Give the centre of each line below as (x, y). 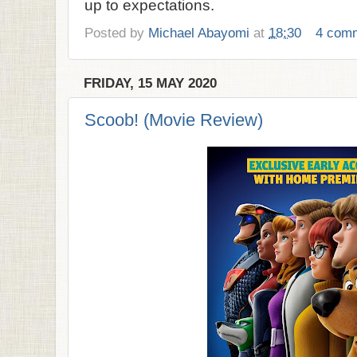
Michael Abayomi (199, 33)
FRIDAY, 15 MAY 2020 (150, 83)
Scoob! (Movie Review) (174, 120)
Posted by (116, 33)
